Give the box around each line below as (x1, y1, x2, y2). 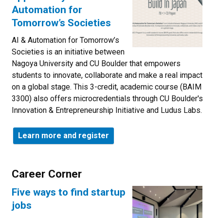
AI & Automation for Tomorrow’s (12, 35, 119, 45)
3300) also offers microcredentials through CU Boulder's (12, 93, 203, 103)
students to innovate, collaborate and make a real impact (12, 70, 202, 80)
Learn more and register (18, 130, 109, 140)
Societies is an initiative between (12, 47, 125, 56)
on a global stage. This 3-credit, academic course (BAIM (12, 82, 201, 91)
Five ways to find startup (12, 186, 126, 198)
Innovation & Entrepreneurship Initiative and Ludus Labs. (12, 105, 202, 115)
